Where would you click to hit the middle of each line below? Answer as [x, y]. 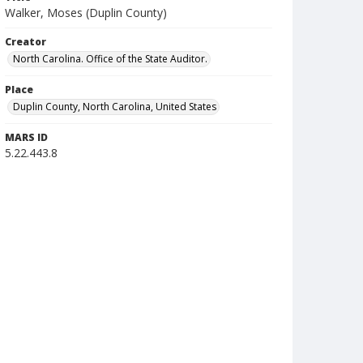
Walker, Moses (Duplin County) [86, 13]
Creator [26, 42]
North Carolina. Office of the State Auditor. [110, 59]
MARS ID [26, 137]
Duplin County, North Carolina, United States [115, 107]
